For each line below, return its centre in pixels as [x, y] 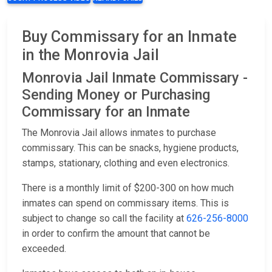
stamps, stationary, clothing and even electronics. [126, 163]
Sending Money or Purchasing [116, 95]
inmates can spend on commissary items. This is [125, 203]
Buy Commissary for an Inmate [129, 37]
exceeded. [44, 249]
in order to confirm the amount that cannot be [116, 234]
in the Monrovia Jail [90, 55]
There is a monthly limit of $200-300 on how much [128, 188]
